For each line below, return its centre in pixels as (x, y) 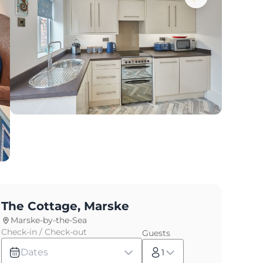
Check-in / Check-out (44, 232)
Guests (156, 233)
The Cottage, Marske (65, 206)
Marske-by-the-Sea (49, 220)
